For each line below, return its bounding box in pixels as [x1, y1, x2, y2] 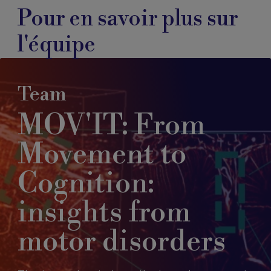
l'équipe [17, 31, 96, 59]
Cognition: [17, 166, 154, 202]
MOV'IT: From [17, 108, 205, 144]
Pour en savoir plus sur [17, 5, 238, 33]
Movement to [17, 137, 186, 173]
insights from [17, 195, 191, 231]
